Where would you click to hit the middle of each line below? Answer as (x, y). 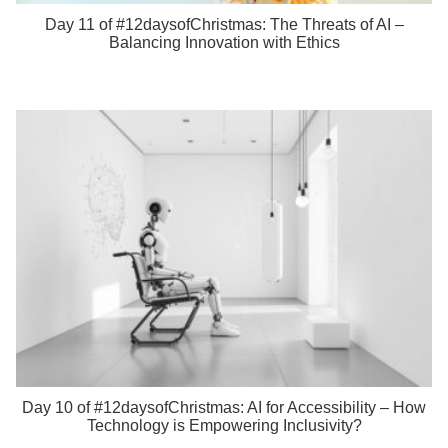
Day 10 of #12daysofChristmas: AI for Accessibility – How (224, 408)
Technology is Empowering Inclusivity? (224, 426)
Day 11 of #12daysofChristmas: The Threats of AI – (224, 24)
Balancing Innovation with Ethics (224, 42)
